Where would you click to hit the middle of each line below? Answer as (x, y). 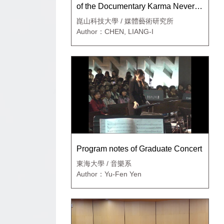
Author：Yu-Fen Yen (109, 174)
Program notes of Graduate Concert (139, 149)
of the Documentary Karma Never (135, 6)
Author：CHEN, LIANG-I (115, 32)
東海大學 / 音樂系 (104, 164)
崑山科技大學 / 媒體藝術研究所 (125, 21)
